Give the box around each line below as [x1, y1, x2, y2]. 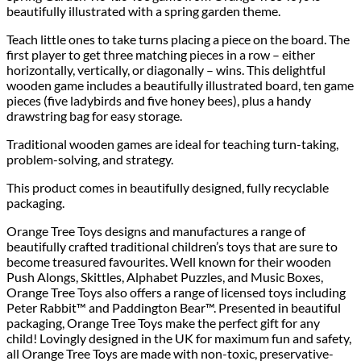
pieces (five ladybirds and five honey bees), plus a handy [6, 92, 311, 108]
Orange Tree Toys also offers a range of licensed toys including [6, 284, 346, 300]
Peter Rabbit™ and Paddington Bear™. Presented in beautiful [6, 299, 341, 315]
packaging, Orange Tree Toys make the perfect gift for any [6, 314, 320, 330]
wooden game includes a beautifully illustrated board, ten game [6, 77, 354, 93]
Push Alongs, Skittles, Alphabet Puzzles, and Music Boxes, [6, 268, 323, 284]
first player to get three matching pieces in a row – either [6, 46, 315, 62]
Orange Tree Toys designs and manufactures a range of [6, 222, 305, 239]
